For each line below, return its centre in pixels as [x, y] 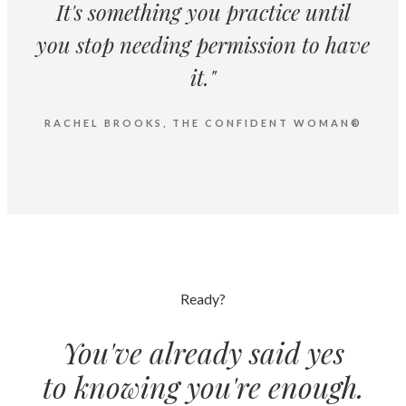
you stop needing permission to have [203, 45]
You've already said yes [203, 352]
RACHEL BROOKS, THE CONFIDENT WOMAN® [203, 123]
